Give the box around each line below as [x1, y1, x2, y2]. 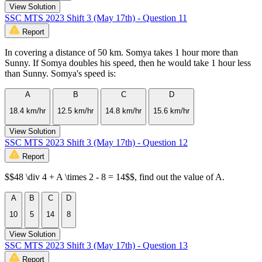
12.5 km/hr [57, 106, 94, 116]
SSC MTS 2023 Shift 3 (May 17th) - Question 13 [5, 240, 188, 251]
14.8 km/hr [105, 106, 142, 116]
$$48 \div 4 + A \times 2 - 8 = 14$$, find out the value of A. [5, 171, 225, 182]
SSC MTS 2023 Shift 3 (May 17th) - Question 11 [5, 13, 187, 23]
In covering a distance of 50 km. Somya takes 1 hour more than [5, 47, 238, 58]
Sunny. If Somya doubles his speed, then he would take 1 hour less [5, 58, 251, 68]
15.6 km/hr [153, 106, 189, 116]
